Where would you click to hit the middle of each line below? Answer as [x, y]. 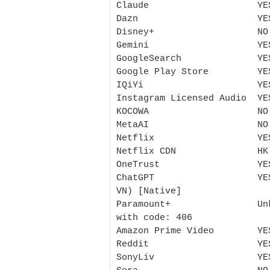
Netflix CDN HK [192, 151]
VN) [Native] [149, 191]
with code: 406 [154, 218]
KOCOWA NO [192, 111]
